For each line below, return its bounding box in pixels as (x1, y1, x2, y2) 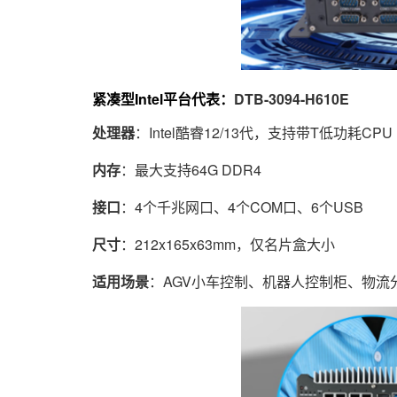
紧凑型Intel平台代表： (64, 89, 234, 110)
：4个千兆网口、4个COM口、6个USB (121, 197, 363, 218)
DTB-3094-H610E (234, 89, 349, 110)
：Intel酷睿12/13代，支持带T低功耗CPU (135, 122, 393, 144)
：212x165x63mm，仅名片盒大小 (121, 234, 335, 255)
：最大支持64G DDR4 (121, 160, 261, 181)
